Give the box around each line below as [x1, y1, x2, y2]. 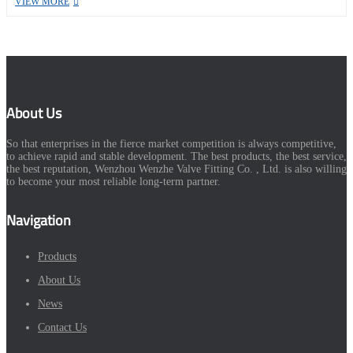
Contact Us [38, 321, 87, 333]
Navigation [6, 206, 71, 233]
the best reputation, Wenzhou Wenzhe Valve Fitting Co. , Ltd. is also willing [6, 163, 347, 176]
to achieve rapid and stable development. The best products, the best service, [6, 150, 347, 163]
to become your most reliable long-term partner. [6, 176, 221, 188]
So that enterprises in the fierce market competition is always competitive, [6, 138, 336, 150]
